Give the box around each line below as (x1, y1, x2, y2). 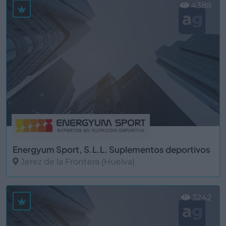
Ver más (13, 178, 47, 188)
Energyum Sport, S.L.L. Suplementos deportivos (13, 144, 210, 155)
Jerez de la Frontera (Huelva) (19, 157, 135, 167)
